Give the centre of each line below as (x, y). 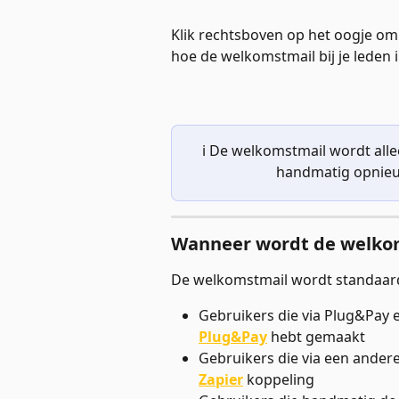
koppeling (281, 380)
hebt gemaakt (316, 337)
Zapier (221, 380)
